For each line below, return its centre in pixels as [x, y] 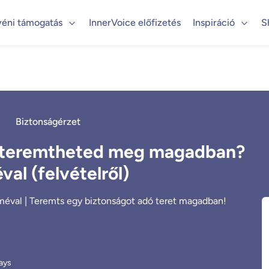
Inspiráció [215, 22]
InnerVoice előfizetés [134, 22]
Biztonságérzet [48, 122]
